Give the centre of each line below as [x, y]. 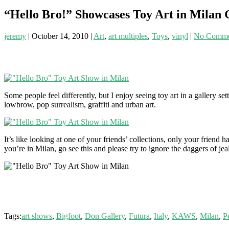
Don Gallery [105, 216]
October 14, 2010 [60, 36]
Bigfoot [68, 216]
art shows [37, 216]
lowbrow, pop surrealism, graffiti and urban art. [80, 104]
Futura [139, 216]
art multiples [128, 36]
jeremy [15, 36]
